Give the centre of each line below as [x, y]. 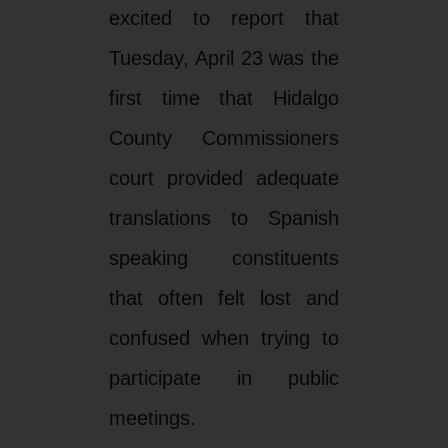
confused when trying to [224, 337]
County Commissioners [224, 137]
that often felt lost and [224, 297]
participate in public [224, 377]
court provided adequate [224, 177]
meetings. [152, 417]
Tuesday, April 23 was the [224, 57]
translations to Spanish [224, 217]
